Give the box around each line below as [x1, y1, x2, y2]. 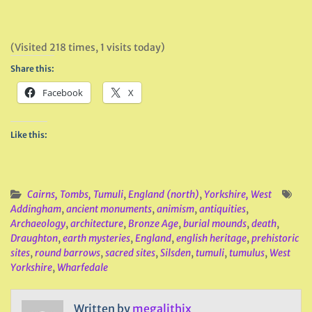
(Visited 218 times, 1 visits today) [10, 41, 165, 54]
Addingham [10, 203, 61, 215]
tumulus [229, 247, 265, 259]
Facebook [42, 86, 83, 99]
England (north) [128, 188, 199, 201]
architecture [70, 217, 123, 230]
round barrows [35, 247, 100, 259]
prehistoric [251, 232, 299, 244]
